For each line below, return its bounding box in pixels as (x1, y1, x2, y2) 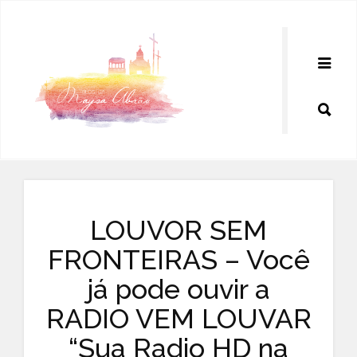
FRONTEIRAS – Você (47, 244, 310, 276)
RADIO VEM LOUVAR (45, 303, 312, 335)
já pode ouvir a (87, 273, 270, 305)
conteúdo (19, 41, 56, 50)
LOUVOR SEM (90, 214, 267, 246)
